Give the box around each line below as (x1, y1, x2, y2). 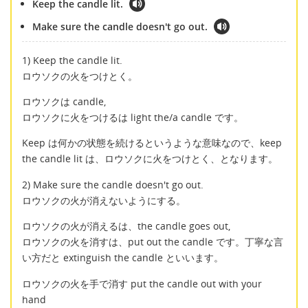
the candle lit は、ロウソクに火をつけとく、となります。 (22, 152, 278, 166)
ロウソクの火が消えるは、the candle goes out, (22, 219, 230, 233)
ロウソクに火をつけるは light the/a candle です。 (22, 111, 243, 124)
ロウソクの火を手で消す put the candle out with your (22, 276, 262, 290)
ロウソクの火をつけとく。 (22, 69, 137, 82)
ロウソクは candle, (22, 95, 106, 109)
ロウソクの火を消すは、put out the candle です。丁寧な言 (22, 235, 283, 249)
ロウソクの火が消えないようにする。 (22, 193, 186, 207)
